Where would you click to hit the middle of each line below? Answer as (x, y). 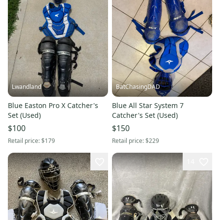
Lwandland (27, 86)
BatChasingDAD (138, 86)
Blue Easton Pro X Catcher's (53, 105)
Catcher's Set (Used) (145, 115)
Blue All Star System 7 (148, 105)
